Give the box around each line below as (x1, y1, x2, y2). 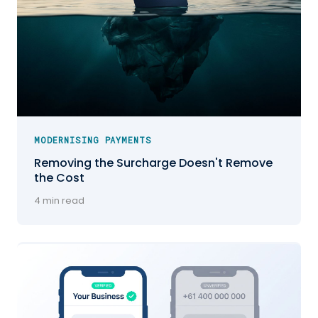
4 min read (34, 193, 84, 207)
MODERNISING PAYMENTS (34, 133, 153, 146)
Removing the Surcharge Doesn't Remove (34, 154, 273, 171)
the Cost (34, 169, 84, 186)
